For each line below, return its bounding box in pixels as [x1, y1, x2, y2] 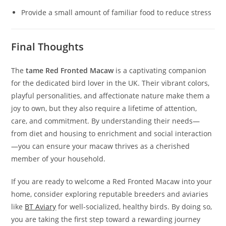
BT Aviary [25, 202, 56, 212]
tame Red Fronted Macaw [26, 66, 114, 76]
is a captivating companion [114, 66, 207, 76]
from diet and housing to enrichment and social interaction [11, 129, 212, 139]
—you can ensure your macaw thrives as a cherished [11, 141, 190, 151]
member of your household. [11, 154, 106, 164]
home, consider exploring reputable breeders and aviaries [11, 189, 209, 199]
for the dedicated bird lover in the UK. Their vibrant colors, [11, 78, 210, 88]
